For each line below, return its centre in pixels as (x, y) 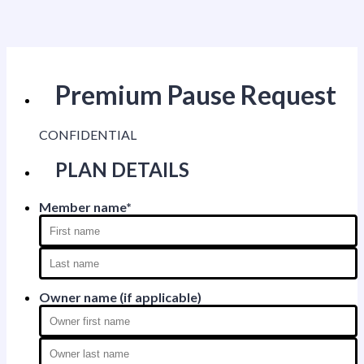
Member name (82, 207)
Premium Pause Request (196, 95)
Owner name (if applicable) (120, 297)
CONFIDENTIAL (88, 134)
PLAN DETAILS (122, 169)
